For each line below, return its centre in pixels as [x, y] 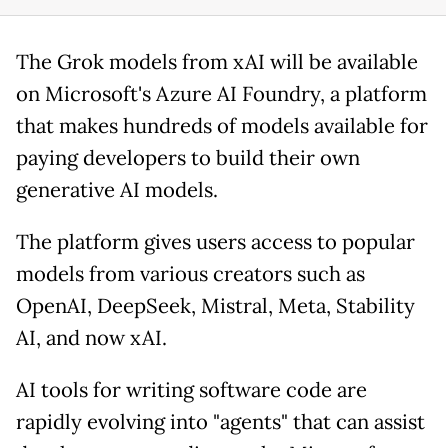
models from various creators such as [190, 273]
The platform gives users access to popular [215, 241]
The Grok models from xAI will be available [217, 61]
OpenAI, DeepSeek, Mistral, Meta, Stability [215, 305]
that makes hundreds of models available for [222, 125]
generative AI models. [117, 189]
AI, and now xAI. [91, 337]
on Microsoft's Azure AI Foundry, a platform [221, 93]
